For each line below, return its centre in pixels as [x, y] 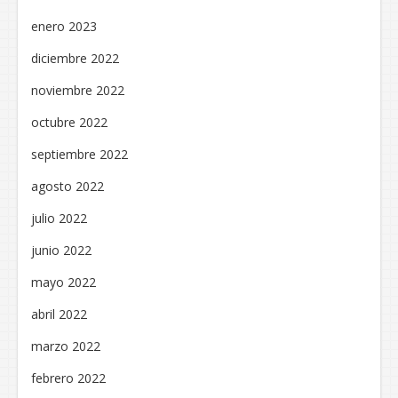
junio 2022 [61, 250]
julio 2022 [59, 218]
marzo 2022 [66, 346]
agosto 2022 [68, 186]
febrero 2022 [68, 378]
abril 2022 [59, 314]
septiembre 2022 [80, 154]
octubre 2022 [69, 122]
